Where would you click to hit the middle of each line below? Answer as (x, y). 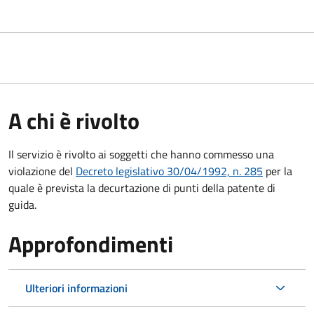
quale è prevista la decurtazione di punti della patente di (142, 187)
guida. (22, 204)
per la (278, 171)
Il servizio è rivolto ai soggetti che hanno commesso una (141, 154)
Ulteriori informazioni (76, 288)
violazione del (42, 171)
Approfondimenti (91, 244)
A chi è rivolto (74, 120)
